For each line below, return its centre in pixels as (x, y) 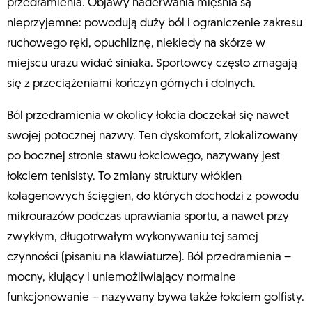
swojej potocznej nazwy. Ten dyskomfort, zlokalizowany (153, 136)
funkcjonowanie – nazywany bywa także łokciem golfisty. (156, 298)
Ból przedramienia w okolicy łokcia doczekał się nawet (148, 116)
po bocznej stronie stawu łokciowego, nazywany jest (143, 157)
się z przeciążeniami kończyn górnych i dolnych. (133, 84)
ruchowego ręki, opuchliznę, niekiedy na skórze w (136, 44)
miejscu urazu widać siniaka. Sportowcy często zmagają (152, 64)
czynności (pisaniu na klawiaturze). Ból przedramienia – (149, 258)
